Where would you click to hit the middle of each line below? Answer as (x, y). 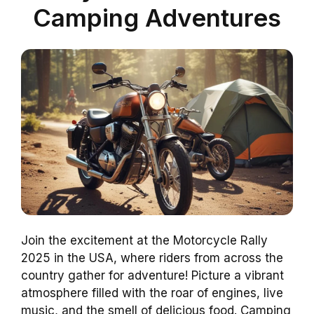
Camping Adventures (157, 17)
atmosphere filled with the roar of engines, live (152, 293)
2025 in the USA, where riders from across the (152, 258)
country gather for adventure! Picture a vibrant (152, 275)
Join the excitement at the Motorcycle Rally (144, 240)
